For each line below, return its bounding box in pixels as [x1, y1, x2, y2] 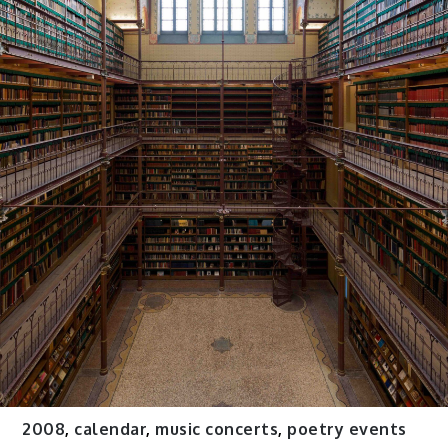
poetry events [287, 418, 407, 439]
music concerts [155, 418, 279, 439]
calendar [74, 418, 147, 439]
